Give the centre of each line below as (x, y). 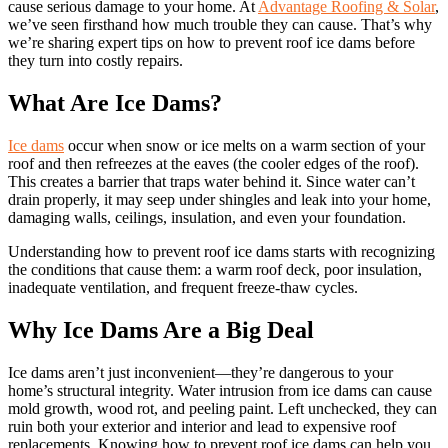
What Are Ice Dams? (115, 102)
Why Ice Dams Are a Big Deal (161, 329)
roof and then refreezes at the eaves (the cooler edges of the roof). (213, 163)
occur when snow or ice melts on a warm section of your (244, 145)
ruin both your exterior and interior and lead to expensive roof (202, 426)
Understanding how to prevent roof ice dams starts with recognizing (221, 251)
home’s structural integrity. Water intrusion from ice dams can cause (220, 390)
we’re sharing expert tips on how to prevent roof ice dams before (211, 42)
